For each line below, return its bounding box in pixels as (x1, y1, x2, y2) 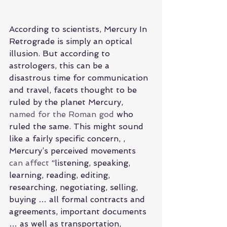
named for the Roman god (9, 109, 114, 119)
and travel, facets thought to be (9, 85, 139, 95)
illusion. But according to (9, 48, 112, 58)
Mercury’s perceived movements (9, 145, 138, 156)
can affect (9, 158, 49, 168)
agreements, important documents (9, 206, 149, 216)
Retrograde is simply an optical (9, 36, 135, 46)
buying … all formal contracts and (9, 194, 147, 204)
